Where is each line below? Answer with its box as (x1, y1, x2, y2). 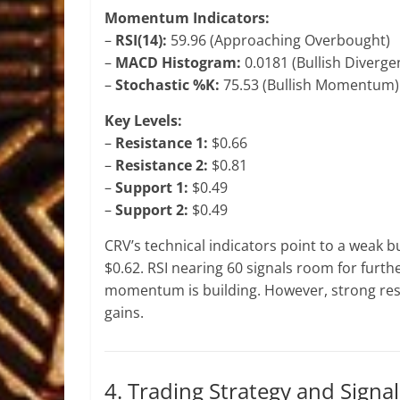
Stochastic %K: (115, 75, 220, 95)
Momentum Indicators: (104, 8, 270, 28)
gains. (104, 303, 144, 322)
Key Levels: (104, 111, 182, 130)
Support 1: (115, 178, 188, 197)
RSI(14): (115, 30, 167, 50)
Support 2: (115, 200, 188, 220)
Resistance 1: (115, 133, 208, 153)
